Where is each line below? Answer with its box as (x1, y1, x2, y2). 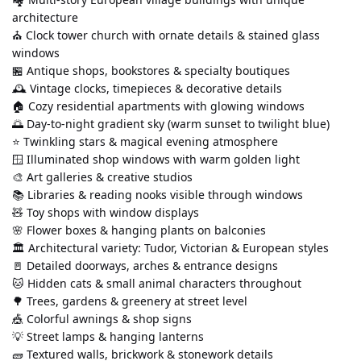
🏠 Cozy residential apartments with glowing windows (12, 98, 305, 114)
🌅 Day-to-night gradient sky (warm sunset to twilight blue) (12, 115, 330, 131)
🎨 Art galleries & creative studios (12, 168, 193, 185)
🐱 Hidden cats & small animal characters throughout (12, 275, 301, 291)
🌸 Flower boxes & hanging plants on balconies (12, 222, 266, 238)
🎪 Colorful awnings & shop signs (12, 310, 192, 326)
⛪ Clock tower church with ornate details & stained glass (12, 27, 320, 43)
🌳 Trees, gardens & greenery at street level (12, 293, 247, 309)
